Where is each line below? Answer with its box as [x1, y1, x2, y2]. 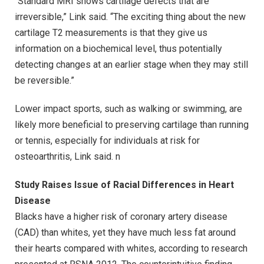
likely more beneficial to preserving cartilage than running [15, 119, 249, 131]
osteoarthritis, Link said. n [15, 151, 120, 163]
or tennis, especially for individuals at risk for [15, 135, 200, 147]
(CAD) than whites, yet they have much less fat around [15, 226, 236, 238]
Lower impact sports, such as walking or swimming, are [15, 103, 242, 115]
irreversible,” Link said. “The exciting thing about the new [15, 11, 246, 23]
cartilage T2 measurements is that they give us [15, 27, 207, 39]
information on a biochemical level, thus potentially [15, 43, 222, 55]
